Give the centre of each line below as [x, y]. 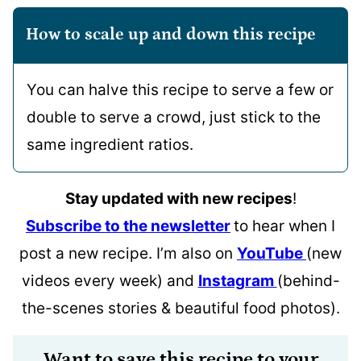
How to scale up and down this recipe [171, 35]
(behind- [308, 281]
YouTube [272, 253]
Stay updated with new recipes [178, 199]
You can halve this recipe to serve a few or [180, 90]
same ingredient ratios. [110, 145]
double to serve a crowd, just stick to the [174, 117]
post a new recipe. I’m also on [128, 253]
